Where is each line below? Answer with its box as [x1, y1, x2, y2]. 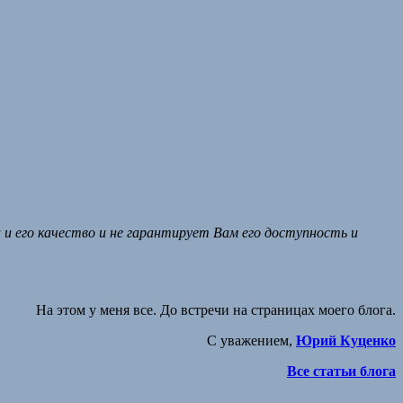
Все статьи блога [287, 363, 396, 379]
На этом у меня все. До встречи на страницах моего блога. [36, 301, 396, 318]
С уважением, [207, 332, 296, 348]
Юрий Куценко [296, 332, 396, 348]
